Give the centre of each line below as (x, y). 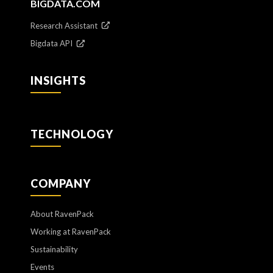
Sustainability (54, 249)
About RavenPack (62, 214)
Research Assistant (65, 25)
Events (42, 267)
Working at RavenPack (71, 231)
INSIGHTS (58, 80)
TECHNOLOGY (72, 134)
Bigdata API (52, 44)
